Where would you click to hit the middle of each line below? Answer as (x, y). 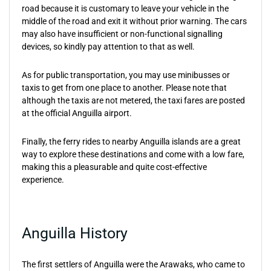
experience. (43, 180)
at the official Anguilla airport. (77, 113)
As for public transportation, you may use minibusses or (126, 75)
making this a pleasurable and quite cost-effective (114, 167)
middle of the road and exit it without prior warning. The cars (134, 21)
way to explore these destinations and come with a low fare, (133, 154)
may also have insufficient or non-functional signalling (122, 34)
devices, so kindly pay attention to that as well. (108, 47)
